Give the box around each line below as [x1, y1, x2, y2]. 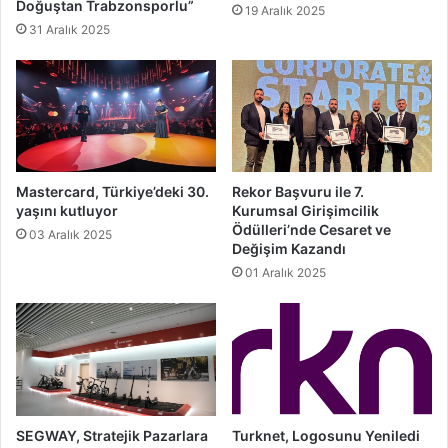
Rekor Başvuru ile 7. [232, 183, 364, 201]
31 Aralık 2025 [29, 21, 110, 37]
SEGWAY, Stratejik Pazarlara [16, 427, 208, 445]
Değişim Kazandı [232, 240, 346, 258]
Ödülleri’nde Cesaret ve [232, 221, 391, 239]
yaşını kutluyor [16, 202, 118, 220]
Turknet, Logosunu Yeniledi [232, 427, 420, 445]
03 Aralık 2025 [29, 227, 112, 243]
